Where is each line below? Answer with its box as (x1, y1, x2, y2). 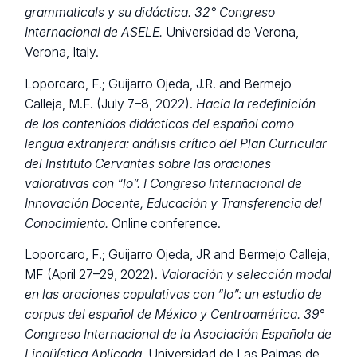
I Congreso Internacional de (143, 175, 303, 191)
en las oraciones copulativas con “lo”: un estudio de (25, 286, 323, 302)
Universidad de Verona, (163, 25, 300, 41)
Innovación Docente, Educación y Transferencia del (25, 195, 323, 211)
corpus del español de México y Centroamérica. (25, 306, 304, 322)
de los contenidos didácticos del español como (25, 116, 295, 131)
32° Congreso (194, 5, 276, 21)
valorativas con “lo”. (25, 175, 144, 191)
